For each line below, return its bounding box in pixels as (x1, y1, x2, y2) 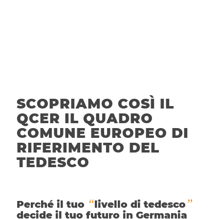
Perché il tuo (16, 198, 88, 211)
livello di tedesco (94, 198, 186, 211)
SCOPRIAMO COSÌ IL (16, 95, 174, 112)
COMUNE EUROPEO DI (16, 125, 189, 142)
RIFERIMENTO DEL (16, 139, 159, 156)
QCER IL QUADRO (16, 110, 153, 127)
